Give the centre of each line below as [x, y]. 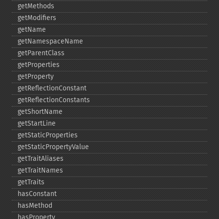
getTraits [31, 182]
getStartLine [37, 123]
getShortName [40, 112]
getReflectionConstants [54, 100]
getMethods [36, 6]
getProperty [36, 77]
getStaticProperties [48, 135]
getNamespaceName [50, 41]
